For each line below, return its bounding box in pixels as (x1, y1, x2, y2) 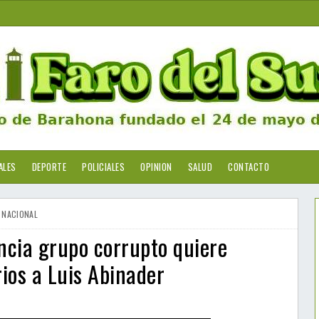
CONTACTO (228, 159, 269, 174)
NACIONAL (1, 208, 38, 220)
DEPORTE (31, 159, 66, 174)
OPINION (140, 159, 172, 174)
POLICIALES (82, 159, 125, 174)
